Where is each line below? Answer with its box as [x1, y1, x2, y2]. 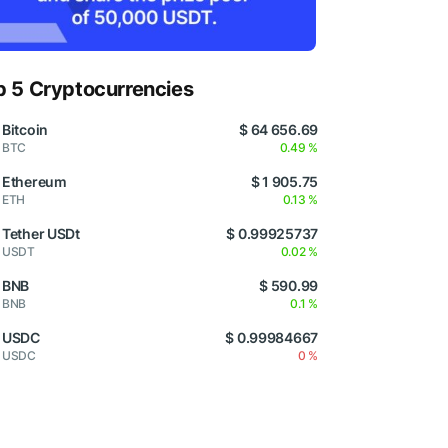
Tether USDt [2, 225, 80, 243]
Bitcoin [2, 121, 49, 139]
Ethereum [2, 173, 67, 191]
